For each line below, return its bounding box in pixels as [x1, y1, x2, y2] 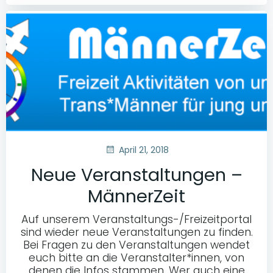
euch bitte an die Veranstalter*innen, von [29, 250, 244, 265]
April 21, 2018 [118, 144, 169, 157]
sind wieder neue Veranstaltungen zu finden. [20, 224, 253, 239]
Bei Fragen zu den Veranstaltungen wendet [23, 237, 250, 252]
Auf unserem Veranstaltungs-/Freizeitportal [21, 211, 252, 227]
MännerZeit [88, 183, 185, 208]
